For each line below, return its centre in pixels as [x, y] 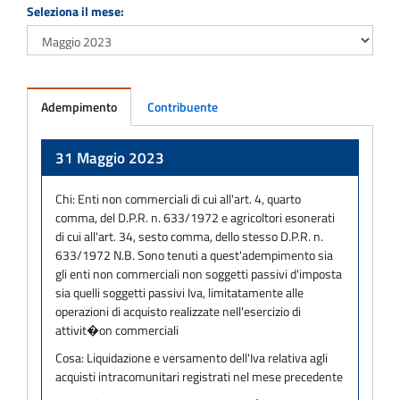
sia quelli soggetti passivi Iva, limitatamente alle [179, 292]
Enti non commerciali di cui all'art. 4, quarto [189, 198]
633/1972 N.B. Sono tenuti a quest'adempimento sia [194, 254]
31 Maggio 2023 [110, 158]
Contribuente [183, 106]
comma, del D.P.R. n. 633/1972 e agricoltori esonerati [195, 217]
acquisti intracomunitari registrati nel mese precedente [199, 376]
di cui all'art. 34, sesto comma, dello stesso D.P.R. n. [189, 236]
